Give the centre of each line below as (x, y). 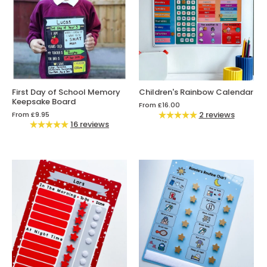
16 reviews (90, 125)
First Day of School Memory (66, 92)
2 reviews (217, 115)
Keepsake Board (44, 102)
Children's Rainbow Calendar (196, 92)
